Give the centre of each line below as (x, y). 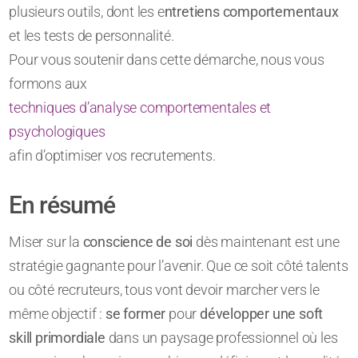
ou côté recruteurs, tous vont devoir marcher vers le (164, 290)
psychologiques (57, 132)
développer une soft (262, 314)
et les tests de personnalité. (91, 36)
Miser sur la (46, 242)
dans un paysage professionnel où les (221, 338)
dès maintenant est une (266, 242)
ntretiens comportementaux (251, 12)
